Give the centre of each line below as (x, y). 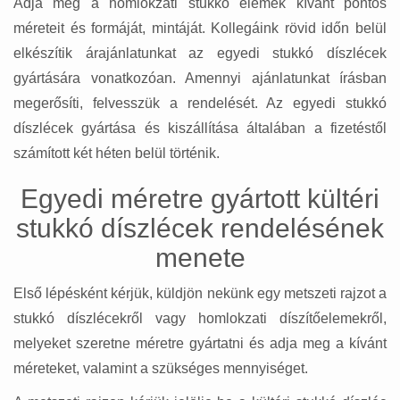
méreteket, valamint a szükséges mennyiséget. (161, 369)
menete (200, 258)
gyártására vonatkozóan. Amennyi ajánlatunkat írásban (200, 79)
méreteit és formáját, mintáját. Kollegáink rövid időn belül (200, 29)
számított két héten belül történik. (117, 154)
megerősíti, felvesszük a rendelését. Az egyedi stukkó (200, 104)
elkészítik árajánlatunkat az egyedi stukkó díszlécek (200, 54)
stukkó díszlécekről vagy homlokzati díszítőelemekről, (200, 319)
